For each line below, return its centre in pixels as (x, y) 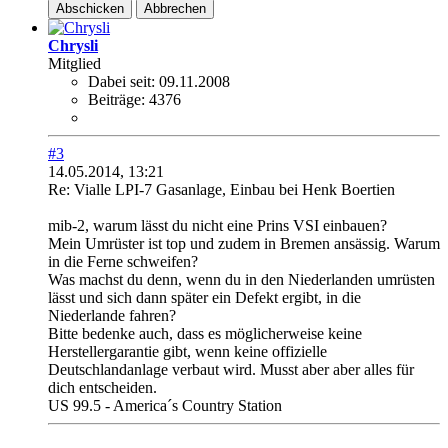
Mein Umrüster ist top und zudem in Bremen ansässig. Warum (244, 244)
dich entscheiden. (102, 388)
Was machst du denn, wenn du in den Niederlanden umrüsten (241, 280)
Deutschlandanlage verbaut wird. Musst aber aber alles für (231, 370)
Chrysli (73, 46)
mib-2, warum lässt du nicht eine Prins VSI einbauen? (217, 226)
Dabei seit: (121, 82)
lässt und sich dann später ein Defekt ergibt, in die (204, 298)
